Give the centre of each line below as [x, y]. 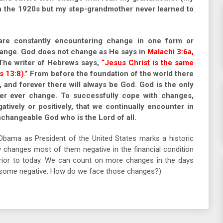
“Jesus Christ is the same [148, 63]
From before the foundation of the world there [111, 74]
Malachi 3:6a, [170, 52]
